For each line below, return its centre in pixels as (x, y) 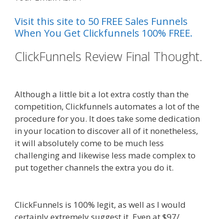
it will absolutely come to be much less (89, 143)
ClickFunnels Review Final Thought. (109, 56)
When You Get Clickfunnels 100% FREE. (104, 33)
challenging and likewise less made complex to (105, 155)
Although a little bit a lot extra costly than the (102, 94)
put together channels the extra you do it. (95, 168)
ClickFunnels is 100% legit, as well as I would (100, 204)
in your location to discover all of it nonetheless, (106, 131)
